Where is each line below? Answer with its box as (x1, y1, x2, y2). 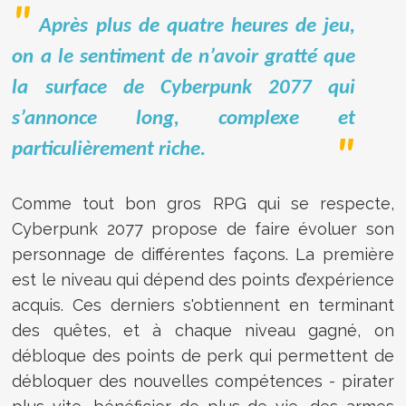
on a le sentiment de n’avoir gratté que (12, 46, 356, 68)
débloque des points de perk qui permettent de (12, 345, 394, 365)
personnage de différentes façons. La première (12, 244, 394, 264)
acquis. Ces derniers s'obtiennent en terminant (12, 295, 394, 314)
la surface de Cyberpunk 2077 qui (12, 77, 356, 99)
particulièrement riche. (12, 139, 207, 160)
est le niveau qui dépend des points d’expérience (12, 269, 394, 289)
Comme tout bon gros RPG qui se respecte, (12, 193, 394, 213)
